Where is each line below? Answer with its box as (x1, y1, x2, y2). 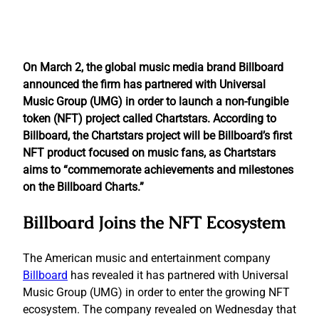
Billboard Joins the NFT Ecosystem (23, 211, 286, 234)
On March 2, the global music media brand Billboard (23, 60, 283, 74)
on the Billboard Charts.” (23, 179, 144, 194)
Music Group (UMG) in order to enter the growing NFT (23, 285, 290, 299)
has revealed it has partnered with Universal (68, 268, 288, 282)
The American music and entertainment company (23, 251, 271, 265)
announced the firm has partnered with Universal (23, 77, 266, 91)
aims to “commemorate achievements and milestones (23, 162, 293, 177)
